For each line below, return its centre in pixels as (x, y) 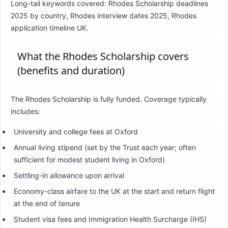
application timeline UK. (50, 27)
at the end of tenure (47, 203)
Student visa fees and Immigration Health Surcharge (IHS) (110, 219)
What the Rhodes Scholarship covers (103, 56)
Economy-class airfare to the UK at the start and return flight (114, 191)
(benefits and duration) (71, 70)
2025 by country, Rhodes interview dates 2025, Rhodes (104, 15)
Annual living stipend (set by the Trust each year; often (105, 147)
